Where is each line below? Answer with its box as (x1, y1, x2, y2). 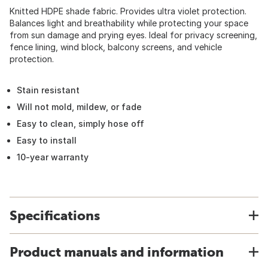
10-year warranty (17, 152, 89, 162)
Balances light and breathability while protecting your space (10, 18, 248, 28)
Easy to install (17, 135, 77, 145)
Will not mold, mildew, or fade (17, 102, 142, 112)
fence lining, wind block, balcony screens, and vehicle (10, 42, 222, 52)
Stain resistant (17, 85, 80, 95)
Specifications (10, 208, 100, 223)
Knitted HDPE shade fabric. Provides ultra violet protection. (10, 6, 246, 16)
